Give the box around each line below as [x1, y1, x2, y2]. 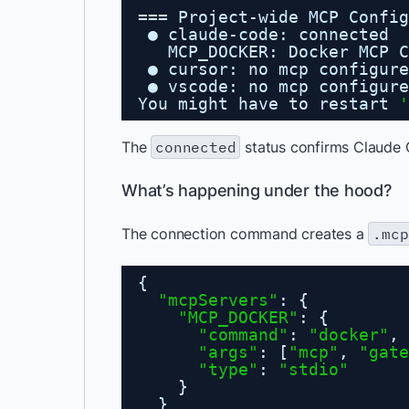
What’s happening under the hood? [121, 181, 392, 201]
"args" [198, 342, 258, 362]
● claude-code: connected [148, 25, 389, 45]
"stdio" [278, 360, 349, 380]
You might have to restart [138, 94, 399, 114]
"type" [198, 360, 258, 380]
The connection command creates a [121, 225, 369, 244]
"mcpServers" [158, 290, 278, 310]
